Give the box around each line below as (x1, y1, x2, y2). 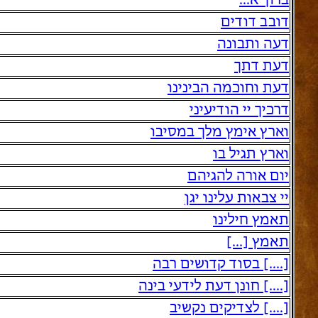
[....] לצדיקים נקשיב (170, 301, 289, 317)
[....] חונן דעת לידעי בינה (138, 279, 289, 295)
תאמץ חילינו (213, 213, 289, 229)
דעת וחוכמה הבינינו (168, 81, 289, 97)
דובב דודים (221, 15, 289, 31)
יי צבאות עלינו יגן (185, 191, 289, 207)
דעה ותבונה (217, 37, 289, 53)
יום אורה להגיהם (187, 169, 289, 185)
